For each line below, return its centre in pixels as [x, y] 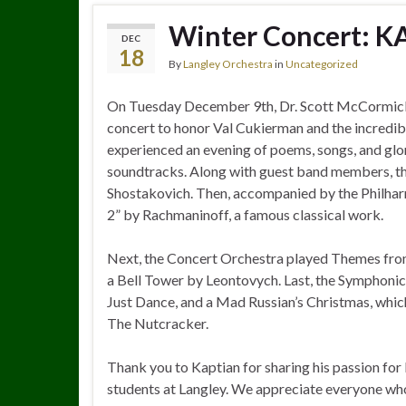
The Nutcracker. [158, 323]
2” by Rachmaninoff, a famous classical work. [245, 214]
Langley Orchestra [228, 64]
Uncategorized [322, 64]
